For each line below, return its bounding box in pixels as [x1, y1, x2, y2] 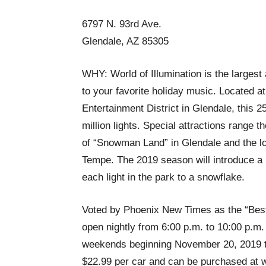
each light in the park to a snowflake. [82, 172, 245, 183]
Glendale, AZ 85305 [82, 36, 169, 47]
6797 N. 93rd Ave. [82, 18, 161, 30]
